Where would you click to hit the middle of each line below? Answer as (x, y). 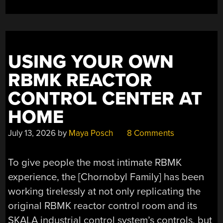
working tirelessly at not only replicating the (105, 191)
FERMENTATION (179, 34)
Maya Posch (91, 133)
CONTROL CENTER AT (105, 99)
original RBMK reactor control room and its (103, 206)
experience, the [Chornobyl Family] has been (106, 177)
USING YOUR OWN (91, 62)
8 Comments (150, 133)
